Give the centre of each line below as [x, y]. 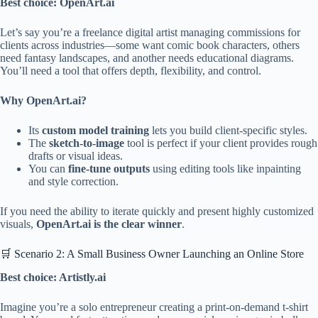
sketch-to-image [87, 143]
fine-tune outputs [109, 168]
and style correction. [73, 181]
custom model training [95, 130]
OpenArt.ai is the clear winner [109, 224]
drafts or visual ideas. [76, 155]
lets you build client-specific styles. [228, 130]
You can [48, 168]
